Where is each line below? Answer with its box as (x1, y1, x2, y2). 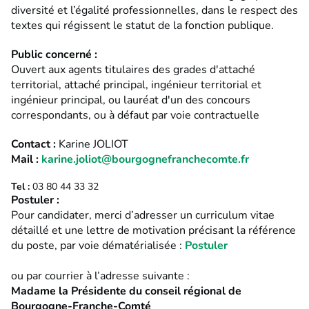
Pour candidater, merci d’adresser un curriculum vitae (11, 207, 275, 223)
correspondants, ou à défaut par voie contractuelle (11, 107, 259, 123)
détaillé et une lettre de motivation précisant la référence (11, 222, 296, 238)
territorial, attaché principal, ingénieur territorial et (11, 77, 261, 92)
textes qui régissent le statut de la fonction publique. (11, 17, 274, 33)
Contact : (11, 136, 59, 152)
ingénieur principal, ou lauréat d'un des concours (11, 92, 250, 108)
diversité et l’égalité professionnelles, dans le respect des (11, 2, 298, 18)
